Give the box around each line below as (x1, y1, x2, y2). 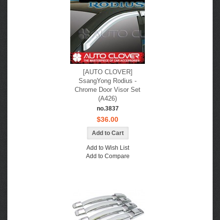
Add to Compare (85, 153, 130, 160)
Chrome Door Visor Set (75, 86, 140, 93)
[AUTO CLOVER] (82, 68, 133, 76)
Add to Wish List (86, 144, 129, 151)
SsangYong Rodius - (79, 77, 137, 84)
